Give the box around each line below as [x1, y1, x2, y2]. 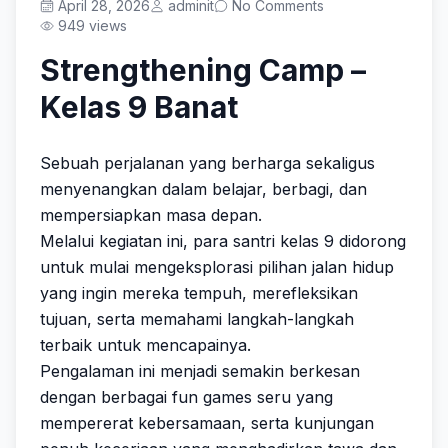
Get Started [192, 96, 284, 116]
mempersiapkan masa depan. [40, 205, 262, 225]
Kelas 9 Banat [40, 89, 238, 125]
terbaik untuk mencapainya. [40, 335, 251, 355]
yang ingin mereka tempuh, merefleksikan [40, 283, 358, 303]
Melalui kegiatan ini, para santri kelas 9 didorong [40, 231, 406, 251]
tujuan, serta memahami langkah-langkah [40, 309, 354, 329]
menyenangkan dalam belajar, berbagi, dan [40, 179, 367, 199]
